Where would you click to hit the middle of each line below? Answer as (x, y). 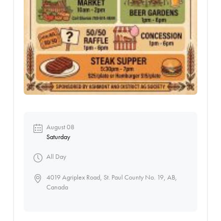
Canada (57, 187)
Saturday (58, 136)
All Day (56, 156)
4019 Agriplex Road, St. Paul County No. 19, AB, (111, 177)
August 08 (60, 127)
